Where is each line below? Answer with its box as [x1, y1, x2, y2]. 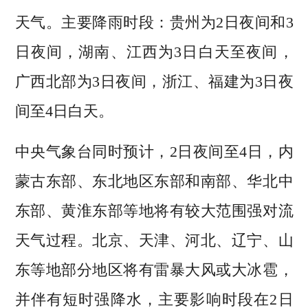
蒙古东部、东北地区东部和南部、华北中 [14, 173, 294, 190]
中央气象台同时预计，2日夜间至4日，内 [14, 143, 294, 161]
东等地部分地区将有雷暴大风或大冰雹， [14, 261, 294, 279]
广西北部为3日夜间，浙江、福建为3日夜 [14, 73, 294, 91]
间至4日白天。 [14, 102, 113, 120]
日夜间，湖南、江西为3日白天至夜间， [14, 43, 294, 61]
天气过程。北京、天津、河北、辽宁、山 [14, 232, 294, 250]
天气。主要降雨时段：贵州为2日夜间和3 [14, 14, 294, 32]
